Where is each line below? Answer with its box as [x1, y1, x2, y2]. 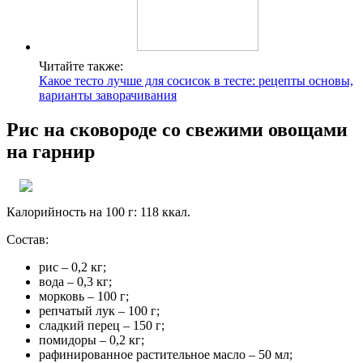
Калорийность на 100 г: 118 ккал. [6, 204, 190, 219]
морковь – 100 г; [39, 288, 129, 303]
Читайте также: [39, 58, 123, 73]
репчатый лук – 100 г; [39, 303, 160, 318]
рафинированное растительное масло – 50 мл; [39, 347, 293, 361]
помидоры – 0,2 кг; [39, 332, 144, 347]
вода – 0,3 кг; [39, 274, 112, 288]
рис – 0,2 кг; [39, 259, 106, 274]
